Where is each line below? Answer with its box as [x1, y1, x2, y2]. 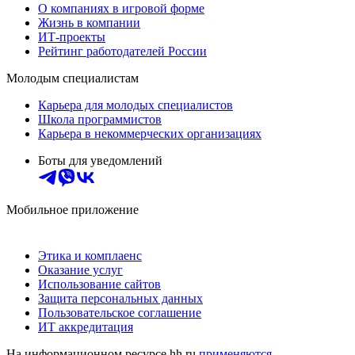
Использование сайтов [38, 277, 161, 291]
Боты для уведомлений [38, 153, 162, 167]
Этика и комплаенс [38, 248, 142, 262]
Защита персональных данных [38, 291, 203, 305]
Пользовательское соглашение [38, 305, 201, 319]
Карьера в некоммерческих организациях [38, 126, 261, 140]
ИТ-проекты [38, 29, 105, 44]
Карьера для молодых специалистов [38, 97, 233, 112]
